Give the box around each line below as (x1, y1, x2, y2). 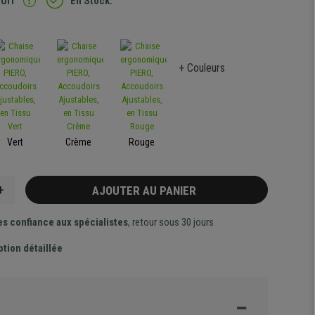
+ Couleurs (179, 61, 226, 75)
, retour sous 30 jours (127, 216, 214, 229)
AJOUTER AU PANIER (91, 184, 202, 198)
